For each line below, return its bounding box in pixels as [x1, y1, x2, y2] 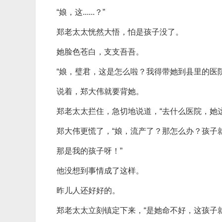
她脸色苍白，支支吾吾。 [56, 48, 144, 56]
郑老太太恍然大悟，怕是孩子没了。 [56, 28, 183, 36]
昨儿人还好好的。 [56, 186, 120, 195]
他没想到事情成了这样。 [56, 166, 144, 175]
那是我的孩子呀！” [56, 147, 122, 155]
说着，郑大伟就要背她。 [56, 87, 144, 96]
